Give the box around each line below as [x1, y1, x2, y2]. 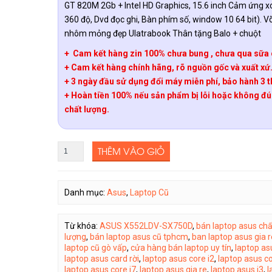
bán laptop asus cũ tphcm [89, 231, 188, 242]
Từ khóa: [64, 220, 100, 231]
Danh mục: [64, 187, 107, 197]
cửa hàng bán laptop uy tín [130, 242, 231, 253]
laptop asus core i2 [142, 253, 214, 263]
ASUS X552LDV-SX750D [99, 220, 192, 231]
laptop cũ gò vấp [64, 242, 127, 253]
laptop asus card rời [64, 253, 139, 263]
